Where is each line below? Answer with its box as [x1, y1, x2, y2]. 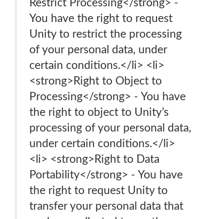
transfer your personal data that [29, 200, 183, 212]
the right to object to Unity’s [29, 107, 169, 118]
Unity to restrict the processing [29, 28, 182, 40]
